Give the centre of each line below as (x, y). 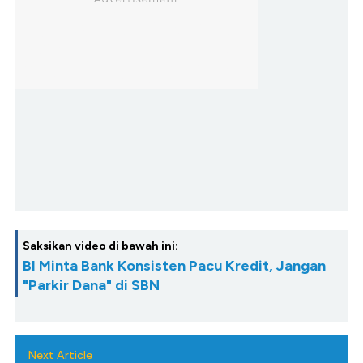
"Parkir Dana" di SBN (91, 285)
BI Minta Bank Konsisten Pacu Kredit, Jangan (174, 265)
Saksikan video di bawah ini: (100, 246)
